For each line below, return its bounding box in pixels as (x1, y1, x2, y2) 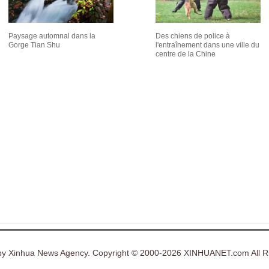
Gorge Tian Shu (8, 41, 60, 49)
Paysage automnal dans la (8, 32, 95, 40)
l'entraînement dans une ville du (156, 41, 259, 49)
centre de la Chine (156, 50, 216, 58)
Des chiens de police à (156, 32, 230, 40)
